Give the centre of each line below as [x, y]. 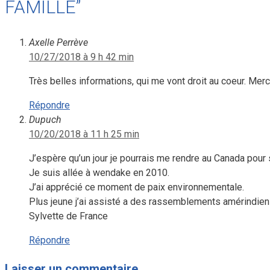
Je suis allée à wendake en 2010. [99, 173]
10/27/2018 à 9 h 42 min [81, 57]
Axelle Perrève [58, 43]
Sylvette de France [68, 216]
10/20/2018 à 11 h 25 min [84, 134]
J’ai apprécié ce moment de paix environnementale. [137, 187]
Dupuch [45, 120]
